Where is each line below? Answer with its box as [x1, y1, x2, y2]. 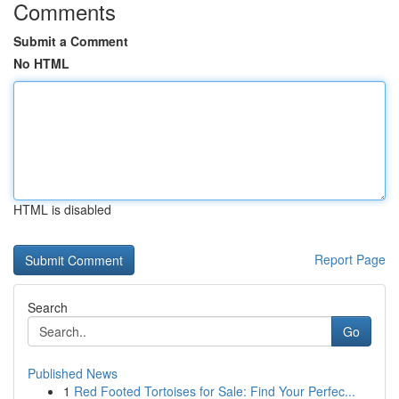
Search [28, 298, 68, 316]
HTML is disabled [13, 200, 111, 218]
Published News [28, 364, 118, 382]
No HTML [13, 54, 69, 72]
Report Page [314, 250, 386, 268]
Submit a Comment [13, 32, 128, 50]
